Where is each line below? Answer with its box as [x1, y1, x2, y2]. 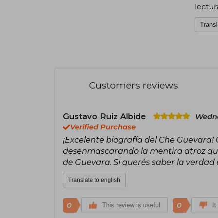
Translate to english [68, 176, 120, 183]
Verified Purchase [70, 122, 136, 131]
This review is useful [102, 201, 160, 209]
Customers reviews [89, 79, 178, 91]
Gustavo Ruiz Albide [63, 111, 148, 121]
